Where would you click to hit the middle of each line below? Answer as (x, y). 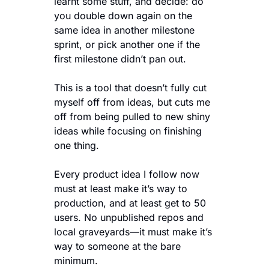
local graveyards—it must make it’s (133, 231)
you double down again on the (123, 15)
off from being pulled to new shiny (132, 116)
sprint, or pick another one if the (127, 44)
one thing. (77, 145)
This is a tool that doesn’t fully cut (130, 87)
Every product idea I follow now (127, 174)
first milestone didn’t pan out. (120, 59)
